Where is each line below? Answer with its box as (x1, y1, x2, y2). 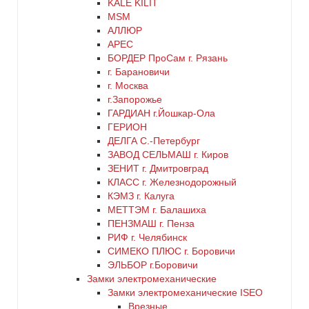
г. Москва (108, 80, 148, 91)
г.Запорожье (108, 94, 162, 105)
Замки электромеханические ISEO (108, 287, 263, 298)
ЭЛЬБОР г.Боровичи (108, 259, 198, 270)
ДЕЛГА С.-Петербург (108, 135, 200, 146)
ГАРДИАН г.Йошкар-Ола (108, 108, 215, 119)
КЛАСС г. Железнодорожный (108, 177, 237, 188)
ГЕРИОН (108, 121, 147, 132)
